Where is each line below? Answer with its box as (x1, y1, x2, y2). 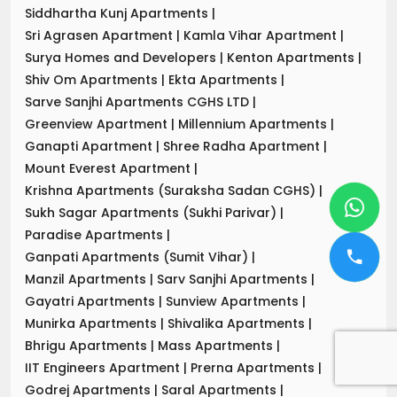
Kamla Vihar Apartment (183, 26, 340, 44)
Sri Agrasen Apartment (25, 26, 176, 44)
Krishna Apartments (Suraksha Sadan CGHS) (25, 181, 319, 199)
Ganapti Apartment (25, 136, 156, 155)
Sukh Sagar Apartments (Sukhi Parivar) (25, 203, 280, 222)
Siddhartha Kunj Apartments (25, 4, 212, 22)
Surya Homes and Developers (25, 48, 220, 66)
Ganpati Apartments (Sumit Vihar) (25, 247, 252, 266)
